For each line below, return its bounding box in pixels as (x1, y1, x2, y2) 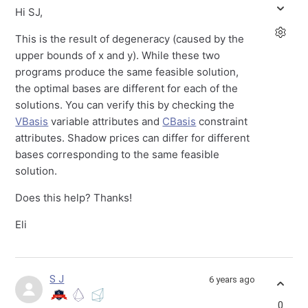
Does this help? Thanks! (15, 191, 133, 205)
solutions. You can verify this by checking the (15, 98, 235, 112)
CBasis (162, 115, 197, 129)
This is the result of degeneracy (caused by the (15, 32, 245, 46)
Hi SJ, (15, 5, 43, 19)
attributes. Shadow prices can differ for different (15, 131, 250, 145)
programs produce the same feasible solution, (15, 65, 239, 79)
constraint (196, 115, 248, 129)
